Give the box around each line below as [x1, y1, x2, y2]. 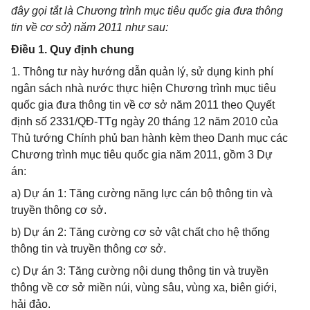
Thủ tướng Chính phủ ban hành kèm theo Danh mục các [11, 132, 288, 144]
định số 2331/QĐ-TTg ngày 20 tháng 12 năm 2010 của [11, 116, 278, 127]
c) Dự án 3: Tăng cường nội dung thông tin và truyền [11, 265, 268, 277]
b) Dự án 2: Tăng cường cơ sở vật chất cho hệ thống [11, 226, 270, 238]
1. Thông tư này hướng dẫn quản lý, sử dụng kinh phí [11, 66, 273, 77]
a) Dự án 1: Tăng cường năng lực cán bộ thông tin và [11, 188, 273, 199]
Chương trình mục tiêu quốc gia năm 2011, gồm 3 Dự [11, 149, 273, 161]
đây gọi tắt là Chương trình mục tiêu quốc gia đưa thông [11, 5, 283, 17]
